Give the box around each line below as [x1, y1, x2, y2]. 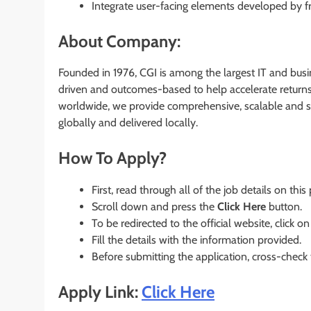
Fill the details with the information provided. [92, 233, 301, 247]
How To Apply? [58, 148, 167, 169]
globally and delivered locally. [58, 116, 198, 130]
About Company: [58, 31, 180, 51]
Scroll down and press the [92, 200, 217, 214]
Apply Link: [58, 282, 142, 303]
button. [266, 200, 302, 214]
